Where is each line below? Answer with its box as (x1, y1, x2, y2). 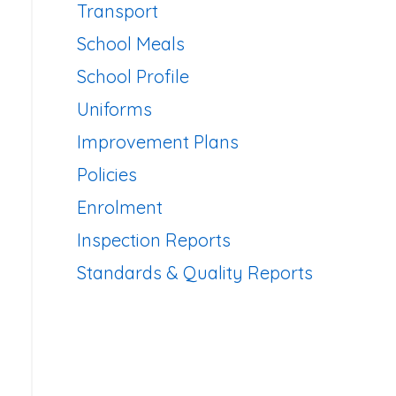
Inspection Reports (76, 229, 231, 251)
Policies (76, 164, 137, 186)
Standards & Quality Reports (76, 262, 313, 284)
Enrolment (76, 196, 163, 218)
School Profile (76, 65, 189, 88)
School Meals (76, 33, 185, 55)
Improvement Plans (76, 131, 239, 153)
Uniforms (76, 98, 152, 120)
